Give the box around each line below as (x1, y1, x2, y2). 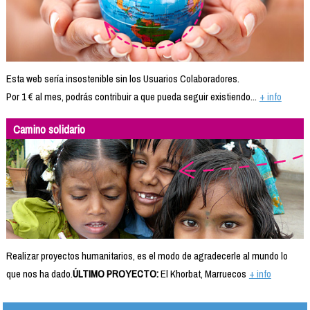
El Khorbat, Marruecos (158, 266, 246, 281)
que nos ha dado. (6, 266, 73, 281)
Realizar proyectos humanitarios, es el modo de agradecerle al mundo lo (6, 248, 288, 263)
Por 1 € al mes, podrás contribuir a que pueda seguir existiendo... (6, 89, 257, 104)
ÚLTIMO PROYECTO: (72, 266, 158, 281)
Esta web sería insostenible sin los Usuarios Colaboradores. (6, 71, 239, 86)
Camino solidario (12, 121, 85, 138)
